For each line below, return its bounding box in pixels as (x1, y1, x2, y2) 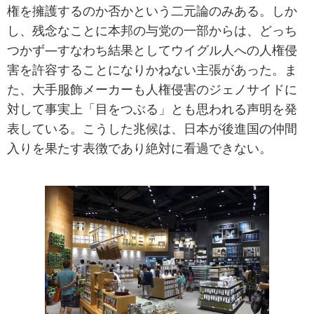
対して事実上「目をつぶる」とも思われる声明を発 (7, 100, 297, 118)
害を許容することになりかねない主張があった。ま (7, 61, 297, 78)
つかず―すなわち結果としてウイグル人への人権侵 (7, 41, 297, 59)
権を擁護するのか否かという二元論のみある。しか (7, 2, 297, 20)
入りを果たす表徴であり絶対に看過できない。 (7, 139, 272, 157)
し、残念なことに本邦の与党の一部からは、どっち (7, 22, 297, 39)
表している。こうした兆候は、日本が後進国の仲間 (7, 120, 297, 137)
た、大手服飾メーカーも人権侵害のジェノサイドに (7, 81, 297, 98)
